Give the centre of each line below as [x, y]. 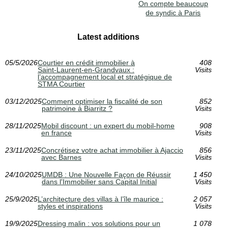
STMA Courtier [61, 84]
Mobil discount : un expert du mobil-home [108, 126]
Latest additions [108, 37]
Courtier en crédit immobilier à [86, 63]
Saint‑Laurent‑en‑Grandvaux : [86, 70]
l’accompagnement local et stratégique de [105, 77]
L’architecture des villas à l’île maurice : [101, 199]
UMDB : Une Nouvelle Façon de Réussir [106, 175]
